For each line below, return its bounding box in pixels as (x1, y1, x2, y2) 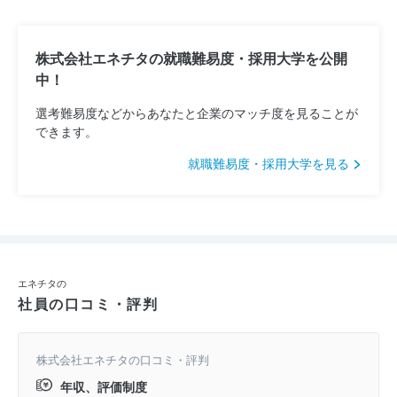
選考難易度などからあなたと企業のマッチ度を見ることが (35, 103, 358, 121)
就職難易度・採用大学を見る (188, 153, 353, 172)
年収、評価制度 (57, 377, 147, 395)
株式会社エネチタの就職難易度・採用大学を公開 (35, 47, 347, 68)
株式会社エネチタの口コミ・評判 (36, 350, 209, 368)
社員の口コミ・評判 (18, 292, 159, 314)
